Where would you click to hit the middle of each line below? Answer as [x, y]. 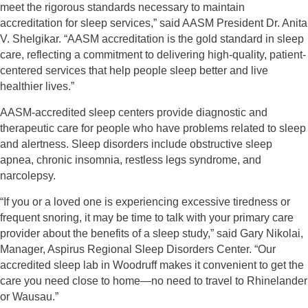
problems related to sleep [244, 128]
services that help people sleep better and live [157, 70]
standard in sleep [262, 39]
